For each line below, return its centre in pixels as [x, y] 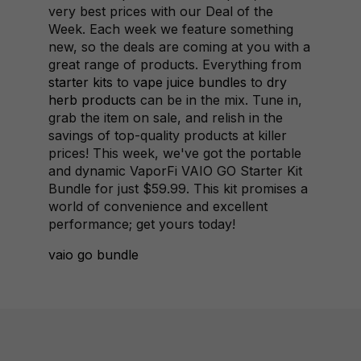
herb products [92, 100]
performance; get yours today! [142, 224]
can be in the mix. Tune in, [219, 100]
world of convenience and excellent [158, 206]
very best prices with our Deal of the [161, 11]
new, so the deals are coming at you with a [179, 47]
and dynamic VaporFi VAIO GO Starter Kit [175, 171]
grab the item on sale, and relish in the [166, 118]
